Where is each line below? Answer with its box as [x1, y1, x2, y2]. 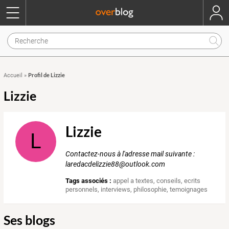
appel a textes [113, 177, 154, 185]
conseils [156, 177, 181, 185]
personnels [65, 186, 98, 194]
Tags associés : [65, 177, 112, 185]
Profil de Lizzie [28, 72, 65, 78]
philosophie [133, 186, 167, 194]
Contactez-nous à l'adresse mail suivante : [65, 150, 195, 158]
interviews [101, 186, 131, 194]
